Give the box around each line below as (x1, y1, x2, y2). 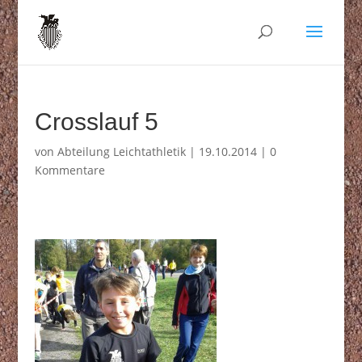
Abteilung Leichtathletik (57, 144, 186, 159)
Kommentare (34, 162, 105, 178)
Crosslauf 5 (34, 108, 158, 135)
